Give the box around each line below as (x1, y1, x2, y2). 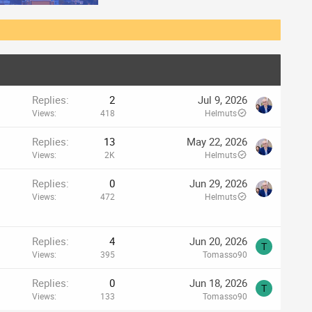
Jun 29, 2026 (189, 175, 247, 190)
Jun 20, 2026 (189, 233, 247, 248)
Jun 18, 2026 (189, 275, 247, 290)
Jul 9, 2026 (198, 92, 247, 107)
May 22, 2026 (187, 134, 247, 148)
